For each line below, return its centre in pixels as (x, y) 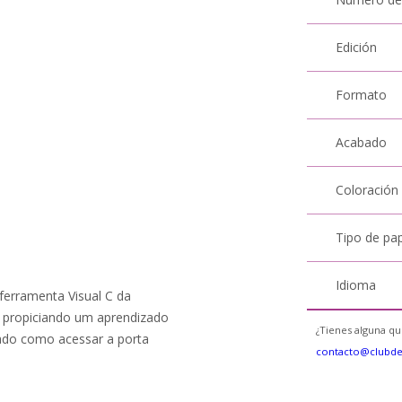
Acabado (362, 142)
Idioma (356, 285)
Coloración (367, 190)
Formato (362, 95)
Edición (357, 47)
